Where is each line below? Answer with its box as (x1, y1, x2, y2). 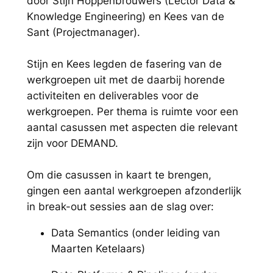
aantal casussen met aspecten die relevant (26, 121, 238, 134)
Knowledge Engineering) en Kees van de (26, 10, 224, 23)
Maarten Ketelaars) (51, 242, 148, 255)
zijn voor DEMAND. (26, 137, 124, 150)
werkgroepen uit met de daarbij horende (26, 74, 225, 87)
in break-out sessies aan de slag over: (26, 200, 217, 213)
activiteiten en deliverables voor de (26, 90, 199, 102)
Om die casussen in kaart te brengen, (26, 169, 211, 182)
